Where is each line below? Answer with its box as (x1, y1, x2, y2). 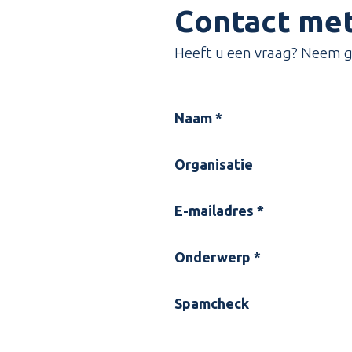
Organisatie (174, 156, 253, 172)
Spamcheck (174, 295, 249, 311)
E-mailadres (174, 202, 257, 218)
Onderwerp (174, 248, 254, 265)
